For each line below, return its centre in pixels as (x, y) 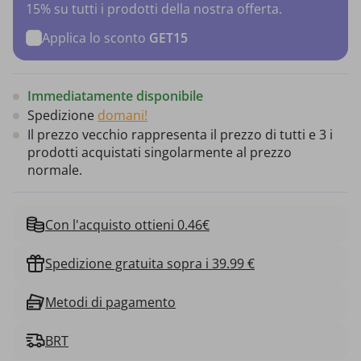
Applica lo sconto (95, 37)
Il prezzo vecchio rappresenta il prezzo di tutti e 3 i (180, 134)
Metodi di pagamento (110, 302)
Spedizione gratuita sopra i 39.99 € (150, 263)
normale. (55, 170)
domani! (122, 115)
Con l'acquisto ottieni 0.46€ (127, 224)
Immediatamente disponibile (115, 95)
